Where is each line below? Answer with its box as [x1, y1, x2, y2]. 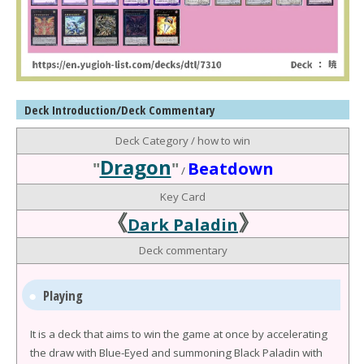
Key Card [160, 189, 206, 205]
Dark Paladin [128, 214, 238, 236]
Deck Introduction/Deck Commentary [24, 102, 215, 119]
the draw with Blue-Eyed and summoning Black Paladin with [30, 345, 323, 361]
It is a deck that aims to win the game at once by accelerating [30, 327, 327, 342]
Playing [43, 285, 84, 305]
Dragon [99, 154, 171, 181]
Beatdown [187, 158, 274, 180]
